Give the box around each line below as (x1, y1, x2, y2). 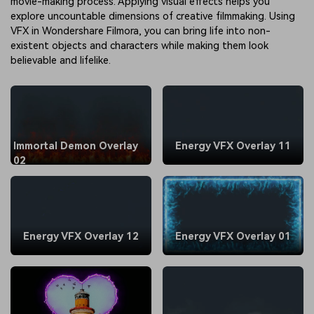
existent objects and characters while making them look (11, 39, 268, 52)
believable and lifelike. (11, 54, 111, 67)
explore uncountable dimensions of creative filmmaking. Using (11, 10, 295, 22)
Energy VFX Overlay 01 (175, 230, 291, 243)
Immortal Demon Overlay (13, 139, 138, 152)
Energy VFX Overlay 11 (175, 139, 291, 152)
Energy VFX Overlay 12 (23, 230, 139, 243)
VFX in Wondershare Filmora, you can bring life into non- (11, 25, 271, 37)
